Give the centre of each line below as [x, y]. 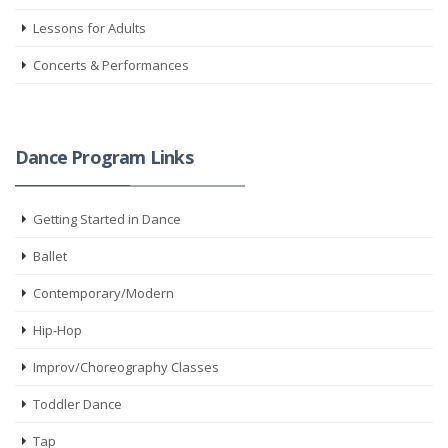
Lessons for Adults [89, 28]
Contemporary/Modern [103, 293]
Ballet [50, 256]
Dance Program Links [104, 157]
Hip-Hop [57, 330]
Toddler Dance [77, 404]
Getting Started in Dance [107, 219]
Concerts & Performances [111, 65]
